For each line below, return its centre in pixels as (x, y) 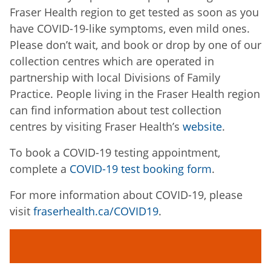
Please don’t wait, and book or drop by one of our (135, 45)
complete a (40, 169)
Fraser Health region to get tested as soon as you (134, 12)
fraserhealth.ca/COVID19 (96, 211)
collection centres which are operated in (112, 61)
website (202, 127)
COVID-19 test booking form (141, 169)
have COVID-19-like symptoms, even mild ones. (130, 29)
